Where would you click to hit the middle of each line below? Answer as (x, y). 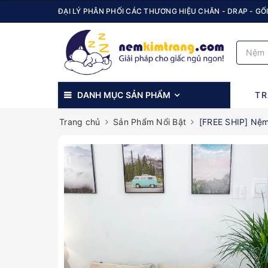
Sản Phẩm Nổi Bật (150, 122)
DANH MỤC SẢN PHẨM (124, 95)
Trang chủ (80, 122)
